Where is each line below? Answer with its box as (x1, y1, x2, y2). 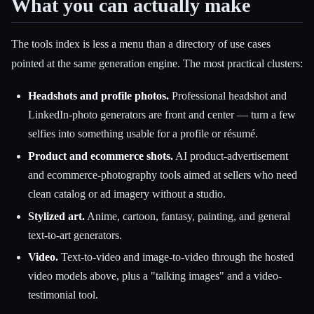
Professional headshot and (169, 89, 287, 102)
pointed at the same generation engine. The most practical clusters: (11, 57, 303, 70)
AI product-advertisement (173, 149, 288, 162)
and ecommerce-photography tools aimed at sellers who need (28, 168, 297, 181)
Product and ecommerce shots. (28, 149, 173, 162)
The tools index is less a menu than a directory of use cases (11, 38, 271, 50)
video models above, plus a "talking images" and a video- (28, 270, 282, 282)
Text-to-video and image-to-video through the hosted (58, 251, 294, 264)
